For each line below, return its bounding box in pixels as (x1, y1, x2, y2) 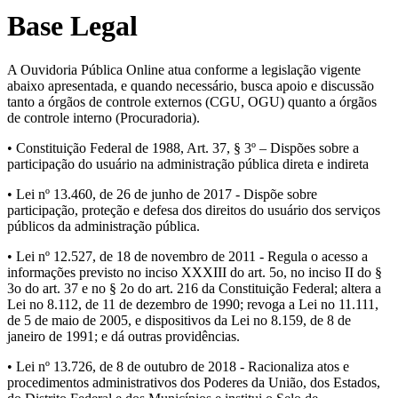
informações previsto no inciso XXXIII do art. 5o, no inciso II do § (7, 264, 382, 280)
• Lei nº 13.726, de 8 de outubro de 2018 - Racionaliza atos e (7, 358, 349, 374)
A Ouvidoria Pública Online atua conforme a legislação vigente (7, 61, 361, 77)
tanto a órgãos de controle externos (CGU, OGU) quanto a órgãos (7, 93, 377, 109)
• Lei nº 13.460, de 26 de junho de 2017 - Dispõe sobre (7, 186, 317, 202)
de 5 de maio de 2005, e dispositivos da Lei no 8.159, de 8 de (7, 312, 351, 328)
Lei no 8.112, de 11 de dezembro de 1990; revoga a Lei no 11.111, (7, 296, 378, 312)
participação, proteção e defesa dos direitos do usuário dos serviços (7, 202, 380, 218)
